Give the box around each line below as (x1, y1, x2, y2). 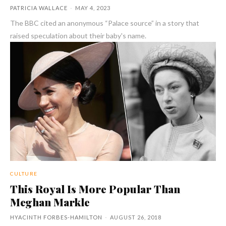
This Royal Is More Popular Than (10, 182, 180, 196)
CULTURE (10, 171, 38, 177)
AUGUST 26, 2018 (110, 214, 161, 221)
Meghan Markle (10, 195, 90, 209)
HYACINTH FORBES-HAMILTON (10, 214, 102, 221)
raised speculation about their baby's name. (10, 31, 146, 40)
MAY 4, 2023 (75, 4, 110, 11)
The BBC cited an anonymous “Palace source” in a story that (10, 18, 199, 27)
